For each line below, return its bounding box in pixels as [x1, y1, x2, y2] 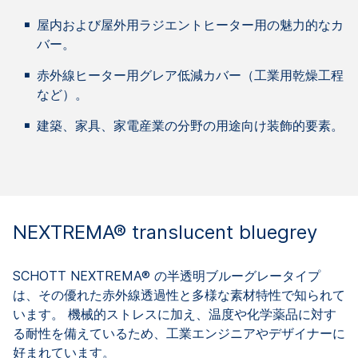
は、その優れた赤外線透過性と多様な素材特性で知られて [13, 287, 345, 304]
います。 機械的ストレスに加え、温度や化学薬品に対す [13, 306, 336, 323]
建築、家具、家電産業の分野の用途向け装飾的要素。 [37, 117, 344, 134]
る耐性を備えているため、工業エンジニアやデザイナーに [13, 325, 345, 342]
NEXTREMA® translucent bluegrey [13, 221, 317, 245]
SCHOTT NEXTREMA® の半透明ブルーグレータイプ [13, 268, 320, 284]
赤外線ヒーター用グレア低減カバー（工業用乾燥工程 [37, 67, 344, 84]
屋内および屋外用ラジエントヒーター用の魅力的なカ [37, 17, 344, 34]
